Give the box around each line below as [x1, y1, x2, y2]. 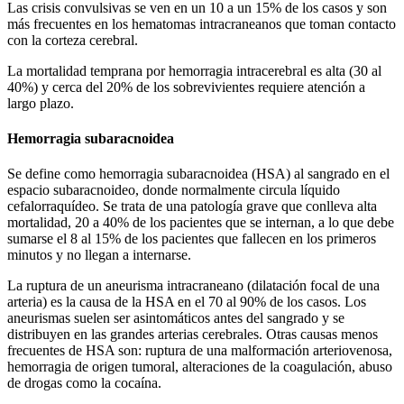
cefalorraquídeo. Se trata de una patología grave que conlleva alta [7, 198, 377, 215]
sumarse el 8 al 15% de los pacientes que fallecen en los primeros [7, 231, 376, 247]
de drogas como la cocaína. [7, 375, 161, 391]
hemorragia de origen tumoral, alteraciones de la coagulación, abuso [7, 359, 392, 375]
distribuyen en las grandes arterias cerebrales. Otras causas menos [7, 326, 378, 343]
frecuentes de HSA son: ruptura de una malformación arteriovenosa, [7, 343, 392, 359]
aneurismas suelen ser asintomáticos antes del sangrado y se [7, 310, 344, 326]
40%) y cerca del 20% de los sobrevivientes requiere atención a [7, 78, 365, 95]
